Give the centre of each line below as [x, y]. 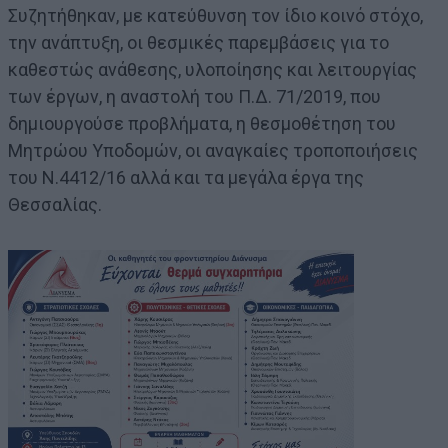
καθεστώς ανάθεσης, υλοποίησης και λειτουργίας [212, 69]
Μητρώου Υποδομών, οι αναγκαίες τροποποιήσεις [213, 150]
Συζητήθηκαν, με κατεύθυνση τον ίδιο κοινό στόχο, [215, 15]
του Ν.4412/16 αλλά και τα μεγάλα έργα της [186, 177]
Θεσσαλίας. [55, 204]
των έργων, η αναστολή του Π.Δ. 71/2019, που [194, 96]
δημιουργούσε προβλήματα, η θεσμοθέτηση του [202, 123]
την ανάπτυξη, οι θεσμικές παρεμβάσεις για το [198, 42]
